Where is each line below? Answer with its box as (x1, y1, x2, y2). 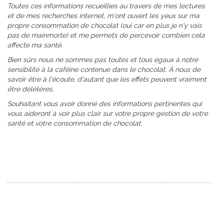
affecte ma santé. (7, 41, 63, 49)
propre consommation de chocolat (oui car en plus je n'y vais (7, 21, 202, 29)
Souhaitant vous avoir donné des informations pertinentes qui (7, 99, 202, 108)
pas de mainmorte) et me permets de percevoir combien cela (7, 31, 205, 39)
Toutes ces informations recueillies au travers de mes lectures (7, 1, 205, 10)
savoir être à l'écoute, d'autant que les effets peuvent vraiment (7, 75, 206, 83)
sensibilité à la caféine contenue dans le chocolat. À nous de (7, 65, 200, 73)
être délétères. (7, 85, 54, 93)
